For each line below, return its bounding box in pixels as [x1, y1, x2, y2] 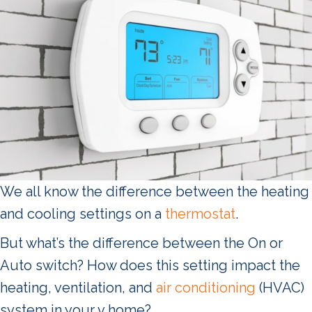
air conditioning [156, 279, 256, 296]
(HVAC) [256, 279, 304, 296]
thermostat [165, 205, 235, 222]
